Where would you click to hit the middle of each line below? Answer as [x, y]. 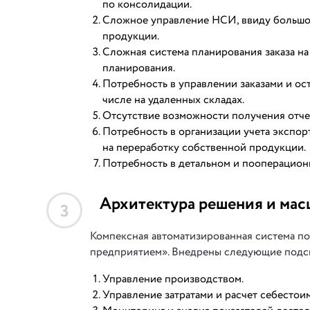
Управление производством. [173, 279]
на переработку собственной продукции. [204, 148]
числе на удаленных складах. [173, 100]
